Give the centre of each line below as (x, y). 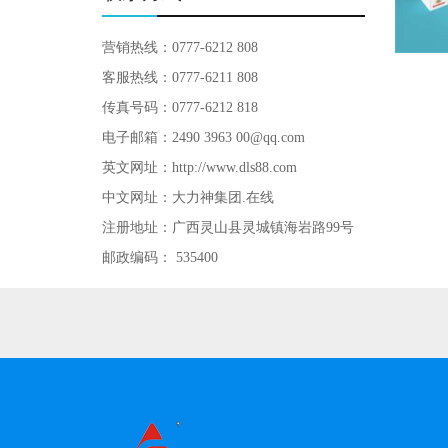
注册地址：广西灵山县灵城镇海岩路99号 (228, 227)
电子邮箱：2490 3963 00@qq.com (203, 137)
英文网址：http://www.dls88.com (199, 167)
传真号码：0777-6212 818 (180, 107)
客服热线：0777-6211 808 (180, 77)
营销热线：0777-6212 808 (180, 47)
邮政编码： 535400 (160, 257)
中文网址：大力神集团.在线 (188, 197)
